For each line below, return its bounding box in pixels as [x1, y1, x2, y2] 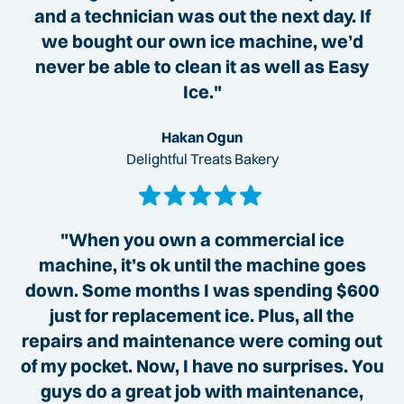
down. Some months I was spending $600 [24, 279, 380, 302]
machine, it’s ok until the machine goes [38, 253, 366, 277]
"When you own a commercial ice [60, 228, 344, 252]
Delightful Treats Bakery [125, 150, 279, 169]
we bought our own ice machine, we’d [41, 30, 363, 53]
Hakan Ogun [161, 128, 243, 147]
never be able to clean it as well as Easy [35, 55, 369, 78]
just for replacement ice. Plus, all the [50, 304, 354, 327]
